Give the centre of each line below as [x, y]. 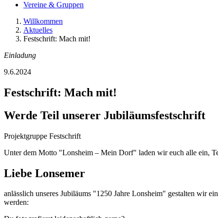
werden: [16, 202]
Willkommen [43, 21]
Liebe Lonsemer [45, 173]
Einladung [20, 55]
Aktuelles [38, 30]
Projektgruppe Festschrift [42, 136]
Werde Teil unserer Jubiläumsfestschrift [105, 115]
